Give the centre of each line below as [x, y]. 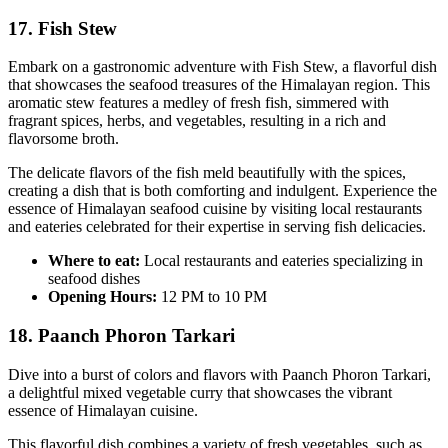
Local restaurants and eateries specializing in [283, 261]
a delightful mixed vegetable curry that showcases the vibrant [200, 392]
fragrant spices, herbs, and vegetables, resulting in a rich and [197, 121]
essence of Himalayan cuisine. [103, 410]
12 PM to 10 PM [212, 297]
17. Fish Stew [62, 28]
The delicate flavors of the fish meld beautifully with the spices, [207, 173]
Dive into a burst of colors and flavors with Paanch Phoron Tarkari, [219, 374]
